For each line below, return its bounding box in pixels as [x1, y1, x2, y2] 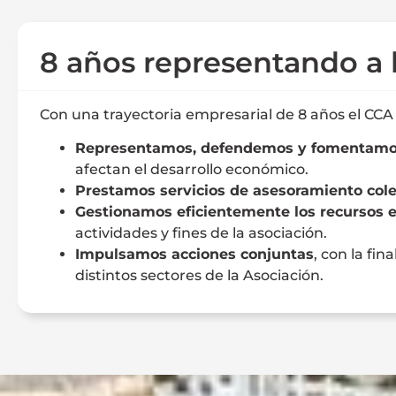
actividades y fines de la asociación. [75, 225, 327, 242]
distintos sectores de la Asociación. [75, 267, 324, 285]
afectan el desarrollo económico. [75, 161, 308, 179]
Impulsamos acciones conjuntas [75, 246, 314, 263]
